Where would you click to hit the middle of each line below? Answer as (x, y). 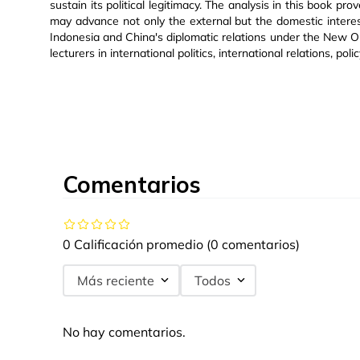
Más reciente (116, 280)
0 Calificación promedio (133, 244)
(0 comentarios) (253, 244)
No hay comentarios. (124, 331)
